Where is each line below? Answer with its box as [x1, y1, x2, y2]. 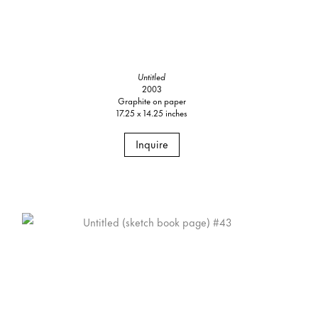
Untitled [138, 69, 166, 83]
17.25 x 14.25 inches [116, 105, 187, 119]
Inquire [135, 135, 168, 152]
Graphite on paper [117, 93, 186, 107]
